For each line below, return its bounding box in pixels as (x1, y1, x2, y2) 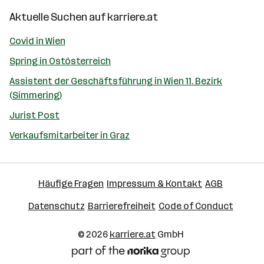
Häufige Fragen (38, 177, 104, 189)
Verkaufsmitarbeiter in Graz (9, 129, 130, 141)
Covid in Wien (9, 35, 65, 47)
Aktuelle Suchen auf (9, 10, 107, 24)
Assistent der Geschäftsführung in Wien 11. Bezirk (9, 75, 222, 87)
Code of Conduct (158, 200, 233, 212)
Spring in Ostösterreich (9, 55, 111, 67)
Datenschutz (28, 200, 85, 212)
